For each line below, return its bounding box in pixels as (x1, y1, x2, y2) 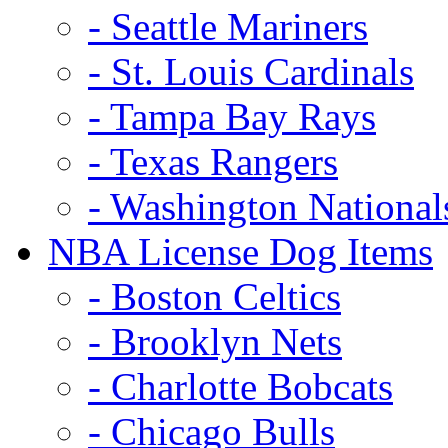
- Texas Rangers (88, 139, 338, 183)
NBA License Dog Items (48, 229, 433, 273)
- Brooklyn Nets (88, 319, 342, 363)
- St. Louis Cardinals (88, 49, 414, 93)
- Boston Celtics (88, 274, 341, 318)
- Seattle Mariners (88, 4, 368, 48)
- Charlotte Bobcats (88, 364, 393, 408)
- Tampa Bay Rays (88, 94, 376, 138)
